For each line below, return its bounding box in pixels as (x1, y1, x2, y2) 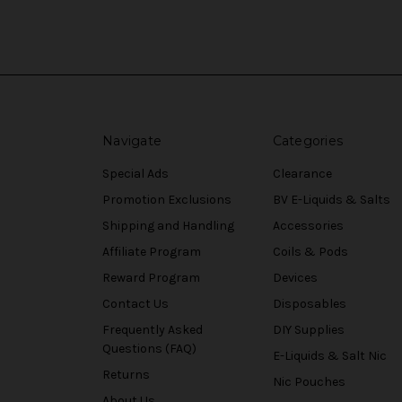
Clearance (272, 166, 332, 182)
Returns (102, 367, 150, 383)
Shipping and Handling (102, 218, 234, 234)
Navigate (102, 133, 162, 150)
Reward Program (102, 270, 200, 286)
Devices (272, 270, 318, 286)
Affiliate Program (102, 244, 201, 260)
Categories (272, 133, 343, 150)
